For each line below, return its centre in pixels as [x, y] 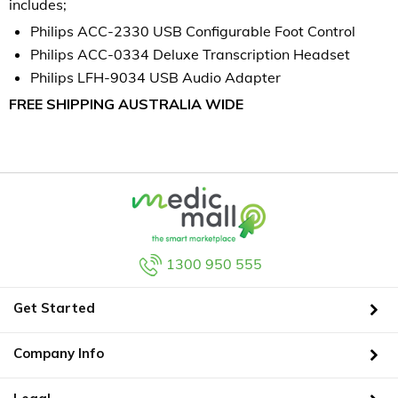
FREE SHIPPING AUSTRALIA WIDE [126, 104]
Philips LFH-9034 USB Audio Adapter [155, 78]
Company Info [59, 353]
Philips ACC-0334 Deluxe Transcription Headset [190, 55]
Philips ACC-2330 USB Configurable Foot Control [193, 32]
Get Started [54, 307]
